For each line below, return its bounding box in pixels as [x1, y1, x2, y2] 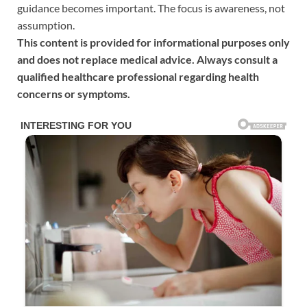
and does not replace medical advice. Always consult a [17, 53, 278, 66]
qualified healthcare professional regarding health [17, 70, 259, 84]
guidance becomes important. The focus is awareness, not [17, 1, 285, 15]
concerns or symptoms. [17, 87, 130, 101]
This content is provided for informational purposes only [17, 36, 290, 49]
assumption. [17, 19, 75, 32]
